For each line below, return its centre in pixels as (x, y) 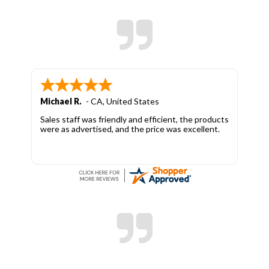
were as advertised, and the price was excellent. (130, 128)
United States (133, 101)
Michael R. (61, 101)
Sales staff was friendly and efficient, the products (134, 119)
